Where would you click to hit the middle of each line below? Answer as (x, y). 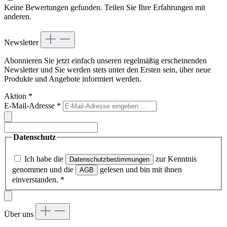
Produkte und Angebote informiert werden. (73, 79)
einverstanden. (36, 180)
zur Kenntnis (175, 159)
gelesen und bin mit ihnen (140, 170)
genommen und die (44, 170)
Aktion (16, 96)
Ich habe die (45, 159)
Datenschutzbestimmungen (109, 160)
